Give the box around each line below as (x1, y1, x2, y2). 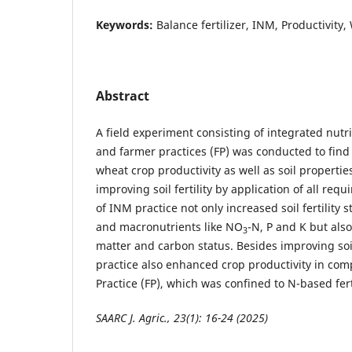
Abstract (96, 87, 149, 105)
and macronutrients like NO (96, 219, 243, 235)
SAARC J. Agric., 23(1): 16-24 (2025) (96, 310, 268, 326)
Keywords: (96, 17, 156, 33)
